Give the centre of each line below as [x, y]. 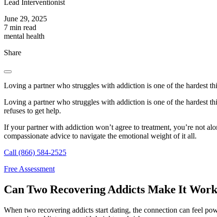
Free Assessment [29, 169]
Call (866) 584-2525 [35, 153]
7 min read [20, 28]
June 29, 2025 [25, 19]
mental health [24, 36]
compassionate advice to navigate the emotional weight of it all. [100, 136]
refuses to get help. [32, 111]
